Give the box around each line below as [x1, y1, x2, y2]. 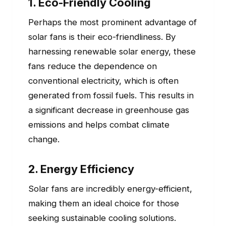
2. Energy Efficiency [28, 162, 134, 176]
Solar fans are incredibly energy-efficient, [28, 184, 192, 194]
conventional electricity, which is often [28, 75, 179, 86]
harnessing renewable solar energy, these [28, 46, 196, 56]
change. [28, 134, 60, 144]
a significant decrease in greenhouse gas [28, 104, 189, 115]
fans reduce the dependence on [28, 61, 157, 71]
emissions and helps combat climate [28, 119, 169, 130]
